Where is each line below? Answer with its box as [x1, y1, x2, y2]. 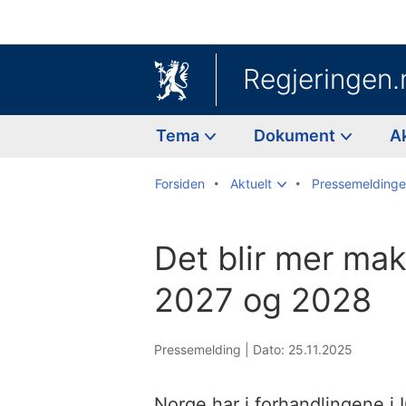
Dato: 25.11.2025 [253, 341, 353, 357]
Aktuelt [230, 175, 272, 191]
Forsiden [155, 175, 205, 191]
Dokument [254, 125, 339, 145]
